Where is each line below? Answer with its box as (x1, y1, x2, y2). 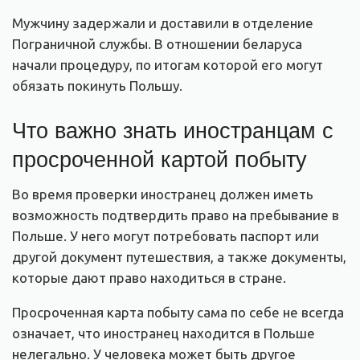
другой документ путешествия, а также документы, (12, 248, 346, 264)
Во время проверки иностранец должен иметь (12, 186, 313, 202)
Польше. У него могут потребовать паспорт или (12, 227, 319, 243)
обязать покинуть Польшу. (12, 78, 182, 94)
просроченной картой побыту (12, 142, 307, 174)
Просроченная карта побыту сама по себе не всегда (12, 304, 344, 320)
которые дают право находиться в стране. (12, 269, 286, 285)
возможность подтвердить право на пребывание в (12, 207, 339, 223)
